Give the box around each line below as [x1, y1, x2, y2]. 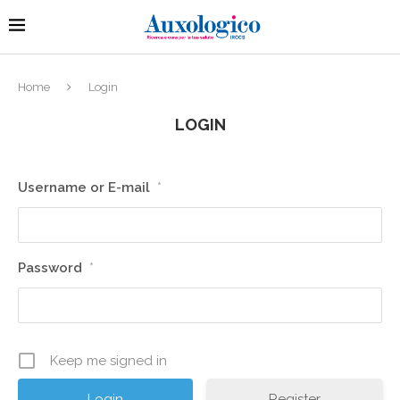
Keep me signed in [50, 352, 167, 369]
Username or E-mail [18, 179, 150, 196]
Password [18, 259, 82, 276]
